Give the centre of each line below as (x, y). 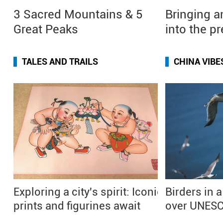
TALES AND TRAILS (60, 61)
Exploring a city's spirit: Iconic (88, 192)
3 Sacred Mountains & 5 (78, 14)
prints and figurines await (77, 206)
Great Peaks (46, 29)
